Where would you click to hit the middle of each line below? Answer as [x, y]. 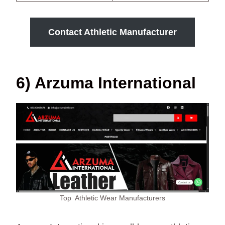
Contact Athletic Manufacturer [113, 32]
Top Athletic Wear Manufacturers [113, 198]
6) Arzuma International [106, 83]
